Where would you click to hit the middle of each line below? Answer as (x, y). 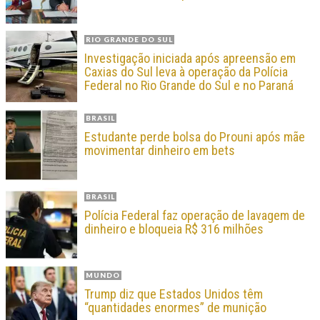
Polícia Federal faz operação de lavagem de (195, 216)
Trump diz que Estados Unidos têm (174, 294)
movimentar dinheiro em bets (160, 151)
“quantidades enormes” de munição (175, 308)
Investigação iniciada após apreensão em (190, 59)
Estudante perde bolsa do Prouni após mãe (195, 137)
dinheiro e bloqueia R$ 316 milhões (174, 229)
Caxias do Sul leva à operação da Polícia (186, 72)
